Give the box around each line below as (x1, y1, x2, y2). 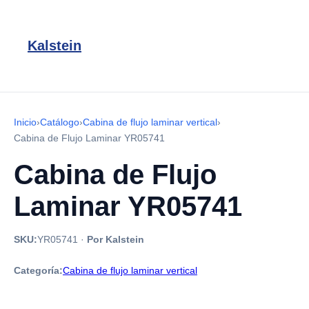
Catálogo (40, 117, 79, 128)
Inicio (14, 117, 37, 128)
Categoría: (14, 265, 63, 276)
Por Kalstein (87, 234, 144, 245)
